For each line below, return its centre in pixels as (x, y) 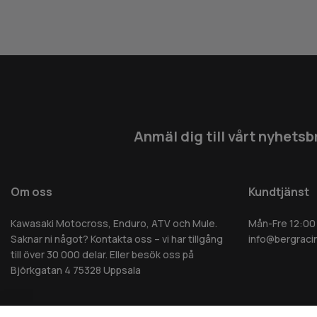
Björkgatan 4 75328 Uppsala (76, 270)
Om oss (31, 192)
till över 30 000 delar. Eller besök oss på (102, 255)
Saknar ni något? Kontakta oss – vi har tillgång (117, 239)
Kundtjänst (279, 192)
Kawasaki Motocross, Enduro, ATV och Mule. (114, 224)
